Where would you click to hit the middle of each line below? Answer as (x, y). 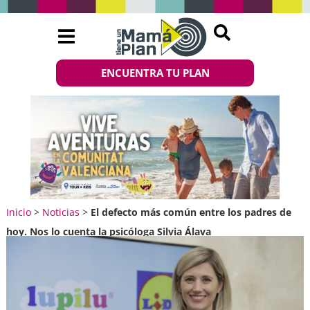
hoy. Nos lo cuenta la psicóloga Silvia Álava (108, 231)
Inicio (18, 212)
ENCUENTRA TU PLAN (155, 73)
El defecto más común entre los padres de (191, 212)
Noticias (61, 212)
